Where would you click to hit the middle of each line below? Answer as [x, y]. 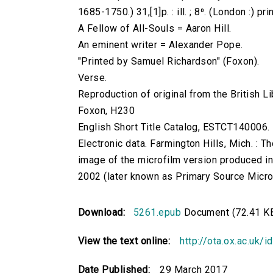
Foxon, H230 [107, 111]
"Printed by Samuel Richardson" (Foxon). [169, 62]
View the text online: [124, 241]
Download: [105, 213]
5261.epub [157, 213]
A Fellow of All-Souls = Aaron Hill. [155, 29]
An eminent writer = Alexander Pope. [161, 45]
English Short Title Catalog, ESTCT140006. [174, 127]
